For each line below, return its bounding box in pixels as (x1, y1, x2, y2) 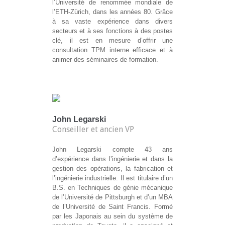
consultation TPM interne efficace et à (52, 46, 173, 54)
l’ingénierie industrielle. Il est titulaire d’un (52, 174, 173, 182)
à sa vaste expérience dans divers (52, 18, 173, 26)
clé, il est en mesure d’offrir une (52, 37, 173, 45)
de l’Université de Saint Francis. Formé (52, 203, 173, 211)
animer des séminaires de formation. (52, 56, 158, 64)
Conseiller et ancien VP (52, 125, 134, 135)
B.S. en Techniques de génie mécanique (52, 184, 173, 192)
